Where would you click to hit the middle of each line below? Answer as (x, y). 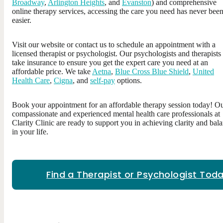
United (203, 71)
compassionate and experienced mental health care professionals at (116, 113)
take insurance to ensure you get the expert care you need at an (110, 62)
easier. (22, 20)
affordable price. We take (52, 71)
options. (128, 80)
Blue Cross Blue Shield (152, 71)
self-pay (103, 80)
